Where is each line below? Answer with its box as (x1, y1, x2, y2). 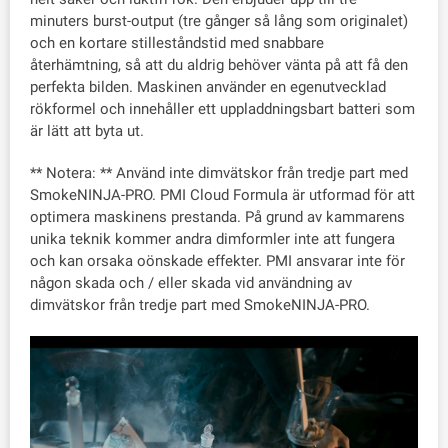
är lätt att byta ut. (30, 121, 144, 140)
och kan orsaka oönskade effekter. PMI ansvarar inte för (30, 251, 405, 270)
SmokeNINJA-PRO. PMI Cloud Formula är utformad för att (30, 185, 415, 204)
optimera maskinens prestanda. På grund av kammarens (30, 207, 405, 226)
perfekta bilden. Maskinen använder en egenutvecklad (30, 77, 386, 96)
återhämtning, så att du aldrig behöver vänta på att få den (30, 55, 408, 74)
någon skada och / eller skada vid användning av (30, 273, 352, 292)
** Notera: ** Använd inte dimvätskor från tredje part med (30, 163, 408, 182)
